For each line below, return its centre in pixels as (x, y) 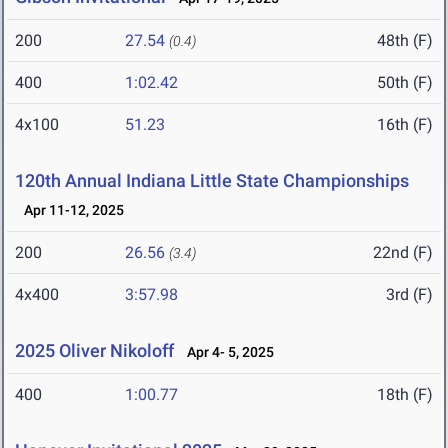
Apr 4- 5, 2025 (226, 352)
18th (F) (405, 395)
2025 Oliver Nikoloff (94, 351)
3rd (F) (409, 295)
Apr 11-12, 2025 (69, 210)
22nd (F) (403, 253)
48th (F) (405, 41)
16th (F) (405, 125)
